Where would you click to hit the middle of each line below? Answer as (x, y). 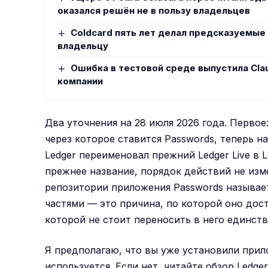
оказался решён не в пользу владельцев (154, 10)
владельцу (83, 45)
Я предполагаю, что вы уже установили (144, 250)
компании (80, 81)
